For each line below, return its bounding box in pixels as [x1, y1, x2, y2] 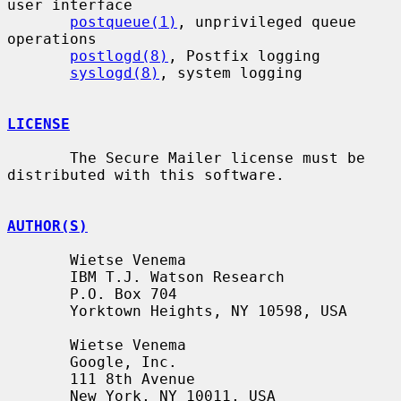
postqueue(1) [70, 13, 177, 30]
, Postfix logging [168, 47, 320, 64]
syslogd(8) [70, 64, 159, 81]
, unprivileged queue [177, 13, 356, 30]
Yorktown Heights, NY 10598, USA [7, 302, 70, 320]
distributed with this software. [7, 166, 285, 183]
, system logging [159, 64, 303, 81]
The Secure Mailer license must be [7, 149, 70, 166]
